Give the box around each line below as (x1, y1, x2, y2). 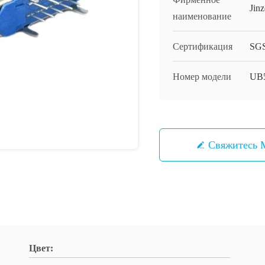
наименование (173, 11, 231, 21)
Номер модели (173, 72, 231, 82)
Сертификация (173, 41, 232, 51)
